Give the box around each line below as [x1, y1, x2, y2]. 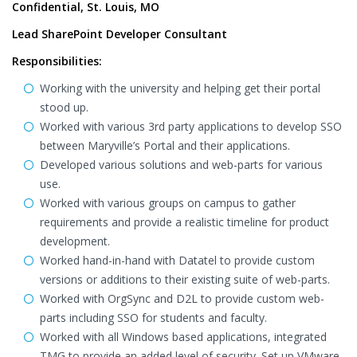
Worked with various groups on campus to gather [40, 195, 296, 210]
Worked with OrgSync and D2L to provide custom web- [40, 291, 324, 306]
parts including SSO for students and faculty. [40, 310, 267, 325]
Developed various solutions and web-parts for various [40, 157, 323, 172]
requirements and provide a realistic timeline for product [40, 214, 329, 229]
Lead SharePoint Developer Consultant [12, 26, 227, 41]
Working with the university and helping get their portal [40, 80, 320, 96]
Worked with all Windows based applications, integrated [40, 329, 327, 344]
